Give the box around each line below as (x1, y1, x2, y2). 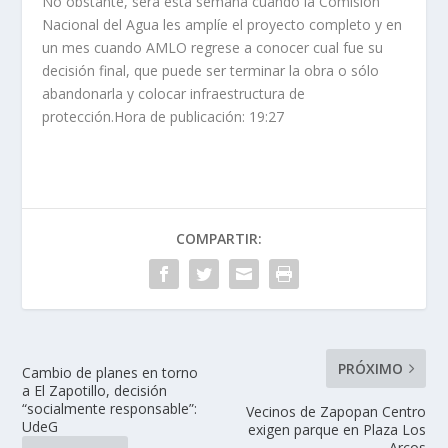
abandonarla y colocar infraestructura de (42, 83, 306, 103)
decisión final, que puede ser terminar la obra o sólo (42, 60, 380, 80)
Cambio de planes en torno (22, 362, 199, 382)
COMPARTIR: (176, 228, 262, 248)
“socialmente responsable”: (22, 398, 198, 418)
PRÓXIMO (337, 358, 403, 378)
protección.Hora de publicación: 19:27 (42, 106, 285, 126)
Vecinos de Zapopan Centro (245, 401, 426, 421)
